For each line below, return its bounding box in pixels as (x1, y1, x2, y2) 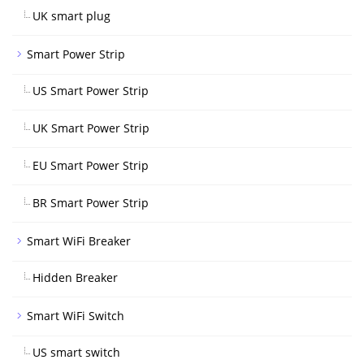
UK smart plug (32, 8, 110, 24)
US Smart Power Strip (32, 83, 149, 98)
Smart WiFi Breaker (27, 233, 131, 249)
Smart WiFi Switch (27, 308, 124, 323)
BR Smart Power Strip (32, 195, 149, 210)
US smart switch (32, 344, 120, 360)
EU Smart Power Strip (32, 158, 149, 173)
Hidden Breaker (32, 270, 118, 285)
